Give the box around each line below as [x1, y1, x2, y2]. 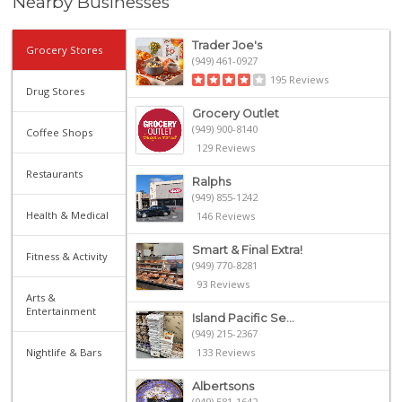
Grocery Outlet [191, 106, 279, 120]
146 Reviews [196, 208, 255, 223]
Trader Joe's [191, 38, 262, 52]
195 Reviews [269, 72, 328, 86]
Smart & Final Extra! [191, 242, 302, 257]
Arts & [26, 290, 57, 304]
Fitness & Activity [26, 249, 109, 263]
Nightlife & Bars [26, 345, 102, 359]
